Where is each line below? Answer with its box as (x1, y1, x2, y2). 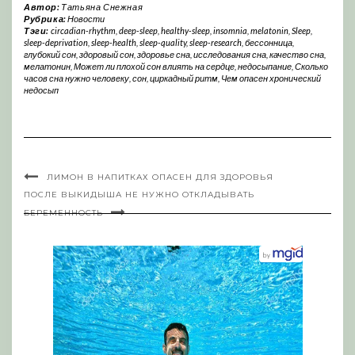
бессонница (245, 36, 292, 48)
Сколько (295, 60, 328, 71)
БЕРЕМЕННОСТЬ (24, 207, 103, 218)
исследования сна (193, 48, 266, 59)
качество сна (269, 48, 324, 59)
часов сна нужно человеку (24, 72, 129, 83)
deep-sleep (118, 25, 158, 36)
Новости (67, 13, 105, 24)
